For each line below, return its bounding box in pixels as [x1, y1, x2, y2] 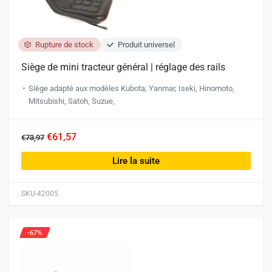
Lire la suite [112, 155, 160, 166]
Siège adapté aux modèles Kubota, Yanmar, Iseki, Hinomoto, [29, 84, 234, 93]
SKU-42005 [21, 189, 58, 198]
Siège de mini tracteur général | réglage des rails [21, 61, 225, 73]
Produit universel [118, 40, 175, 49]
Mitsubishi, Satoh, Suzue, [29, 97, 115, 106]
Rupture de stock [35, 40, 93, 49]
